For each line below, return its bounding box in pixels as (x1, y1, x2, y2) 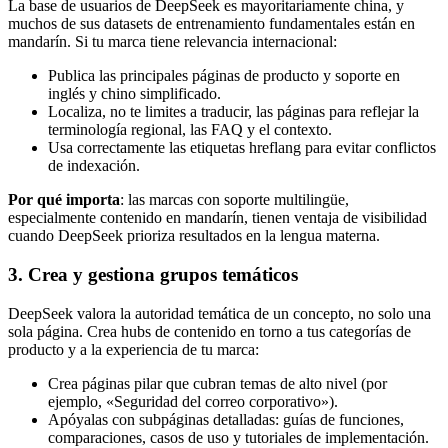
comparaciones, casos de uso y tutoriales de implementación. (48, 428, 429, 446)
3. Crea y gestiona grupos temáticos (8, 263, 298, 285)
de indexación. (48, 157, 140, 175)
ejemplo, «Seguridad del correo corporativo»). (48, 392, 338, 410)
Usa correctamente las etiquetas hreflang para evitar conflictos (48, 139, 436, 157)
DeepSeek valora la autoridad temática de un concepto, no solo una (8, 304, 431, 322)
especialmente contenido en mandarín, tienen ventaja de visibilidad (8, 209, 427, 227)
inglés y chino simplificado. (48, 85, 221, 103)
